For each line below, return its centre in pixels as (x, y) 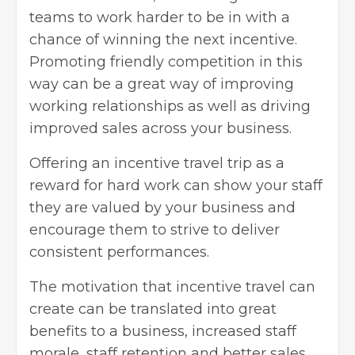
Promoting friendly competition (142, 62)
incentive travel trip (183, 164)
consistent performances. (119, 252)
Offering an (72, 164)
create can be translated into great (153, 309)
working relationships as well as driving (170, 107)
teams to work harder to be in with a (160, 18)
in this (279, 62)
